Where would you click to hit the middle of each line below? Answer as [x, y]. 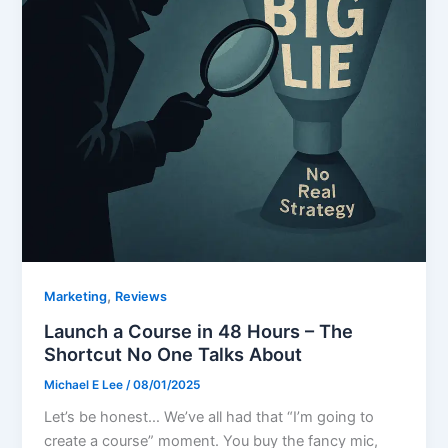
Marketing [76, 297]
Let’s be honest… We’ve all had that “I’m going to [209, 417]
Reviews [141, 297]
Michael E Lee [85, 384]
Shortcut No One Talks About [173, 353]
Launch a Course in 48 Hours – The [199, 330]
